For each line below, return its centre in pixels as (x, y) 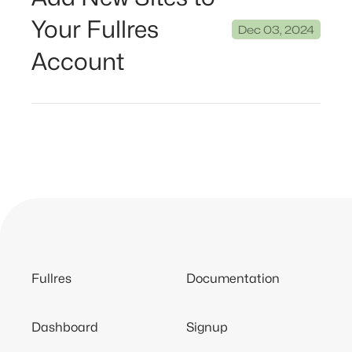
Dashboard (65, 328)
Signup (207, 328)
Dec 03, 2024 (276, 30)
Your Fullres (95, 29)
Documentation (233, 279)
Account (78, 62)
